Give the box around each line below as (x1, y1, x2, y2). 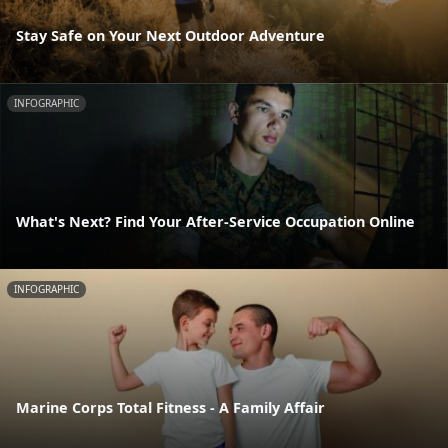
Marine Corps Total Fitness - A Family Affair (16, 398, 325, 418)
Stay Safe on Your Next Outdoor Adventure (16, 25, 325, 45)
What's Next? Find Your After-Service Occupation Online (16, 212, 415, 232)
